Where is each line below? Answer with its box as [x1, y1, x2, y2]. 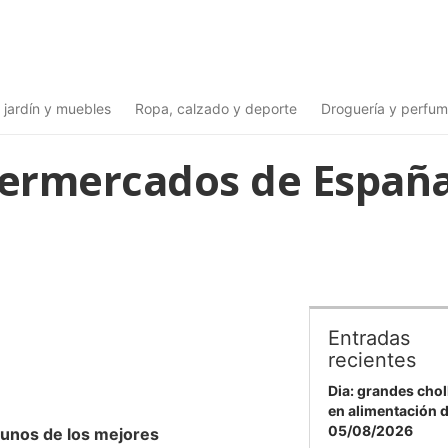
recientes [328, 348, 416, 372]
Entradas [328, 326, 410, 350]
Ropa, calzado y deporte [135, 100, 297, 117]
